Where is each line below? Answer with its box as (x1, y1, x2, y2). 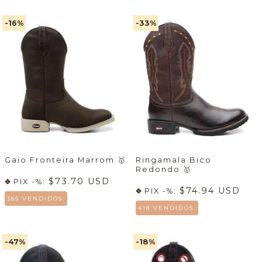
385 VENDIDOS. (7, 195, 65, 202)
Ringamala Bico (136, 156, 212, 165)
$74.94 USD (180, 185, 240, 196)
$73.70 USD (49, 176, 110, 187)
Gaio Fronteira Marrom (5, 156, 118, 165)
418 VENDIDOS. (138, 205, 196, 212)
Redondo (136, 165, 183, 174)
